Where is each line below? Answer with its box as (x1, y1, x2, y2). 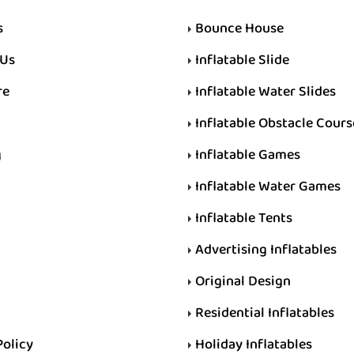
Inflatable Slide (195, 47, 289, 73)
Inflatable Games (195, 142, 300, 168)
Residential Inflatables (195, 300, 334, 326)
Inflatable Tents (195, 205, 292, 232)
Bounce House (195, 16, 284, 42)
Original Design (195, 269, 291, 295)
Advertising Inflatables (195, 237, 337, 263)
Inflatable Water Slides (195, 79, 336, 105)
